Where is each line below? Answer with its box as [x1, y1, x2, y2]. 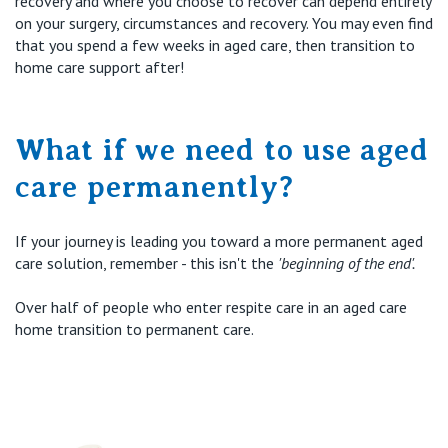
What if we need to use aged [15, 132, 429, 167]
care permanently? [15, 169, 294, 204]
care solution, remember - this [15, 252, 219, 273]
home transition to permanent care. [15, 318, 254, 339]
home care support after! [15, 56, 184, 77]
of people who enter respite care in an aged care [79, 296, 407, 317]
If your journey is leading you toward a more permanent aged [15, 230, 423, 251]
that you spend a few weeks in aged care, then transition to [15, 34, 415, 55]
